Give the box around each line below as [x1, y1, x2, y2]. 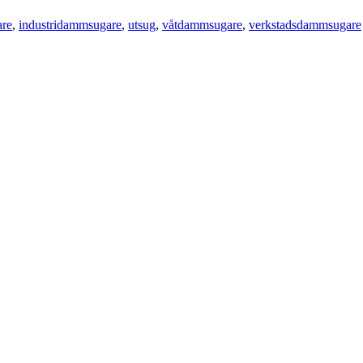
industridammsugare [19, 17, 122, 32]
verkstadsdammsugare [249, 17, 361, 32]
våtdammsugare [162, 17, 242, 32]
